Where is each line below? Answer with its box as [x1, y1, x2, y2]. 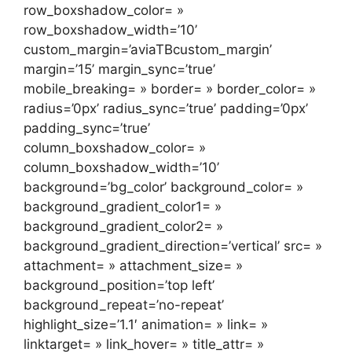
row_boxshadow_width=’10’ [24, 22, 197, 38]
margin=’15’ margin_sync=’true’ [24, 61, 215, 78]
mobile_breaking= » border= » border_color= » [24, 81, 316, 97]
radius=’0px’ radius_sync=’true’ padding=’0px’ [24, 101, 308, 117]
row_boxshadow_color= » [24, 2, 184, 19]
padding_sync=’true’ [24, 120, 150, 137]
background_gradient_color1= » [24, 199, 222, 215]
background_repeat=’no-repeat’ [24, 297, 224, 313]
